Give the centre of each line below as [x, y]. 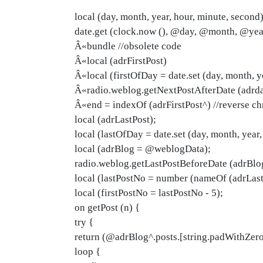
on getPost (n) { [107, 208]
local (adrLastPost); [115, 119]
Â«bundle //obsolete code [128, 46]
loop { [87, 252]
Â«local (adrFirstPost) [121, 61]
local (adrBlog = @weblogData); [143, 149]
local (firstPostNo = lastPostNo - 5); [149, 193]
